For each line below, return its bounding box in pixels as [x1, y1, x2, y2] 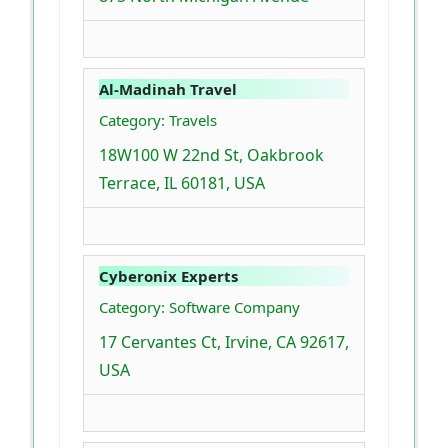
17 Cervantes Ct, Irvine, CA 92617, [99, 331, 349, 354]
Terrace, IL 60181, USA [99, 172, 265, 195]
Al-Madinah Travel [99, 79, 237, 100]
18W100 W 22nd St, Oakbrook [99, 144, 324, 167]
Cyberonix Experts [99, 266, 238, 287]
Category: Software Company [99, 297, 300, 318]
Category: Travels [99, 110, 217, 131]
